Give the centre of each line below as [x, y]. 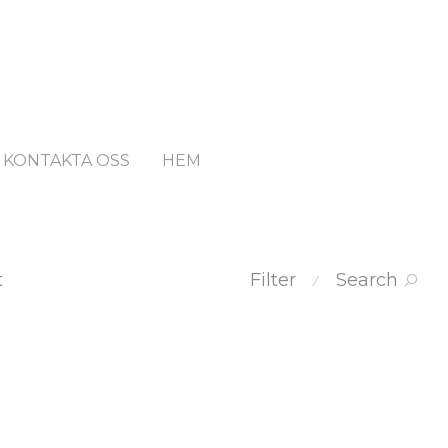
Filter [273, 280]
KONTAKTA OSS [66, 161]
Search [367, 280]
